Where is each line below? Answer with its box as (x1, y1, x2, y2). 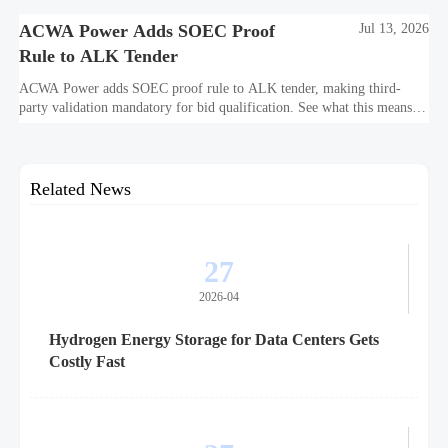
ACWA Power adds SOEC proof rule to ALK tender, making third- (19, 81, 402, 97)
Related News (29, 178, 131, 199)
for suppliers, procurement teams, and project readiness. (19, 119, 336, 135)
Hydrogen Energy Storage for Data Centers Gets (48, 330, 379, 348)
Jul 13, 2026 (358, 21, 429, 37)
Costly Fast (48, 352, 125, 370)
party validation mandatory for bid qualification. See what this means (19, 100, 413, 116)
